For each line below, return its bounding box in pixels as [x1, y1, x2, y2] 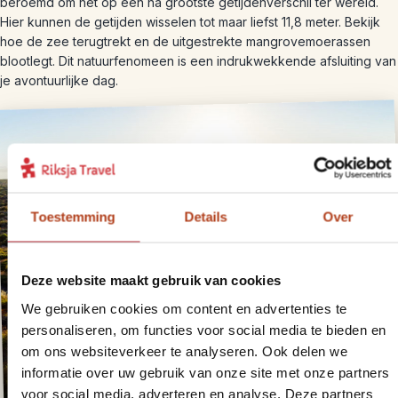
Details [184, 209, 227, 225]
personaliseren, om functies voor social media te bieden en [20, 322, 386, 337]
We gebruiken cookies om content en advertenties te [20, 300, 346, 315]
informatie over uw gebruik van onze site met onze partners [20, 364, 389, 379]
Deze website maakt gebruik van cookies [20, 272, 281, 288]
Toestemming [30, 209, 116, 225]
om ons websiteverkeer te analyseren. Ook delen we [20, 343, 347, 358]
